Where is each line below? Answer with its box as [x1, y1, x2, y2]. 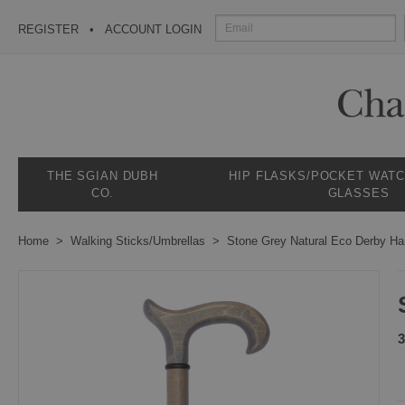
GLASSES [327, 186, 390, 200]
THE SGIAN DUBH [47, 169, 158, 183]
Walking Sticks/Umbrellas [71, 234, 205, 248]
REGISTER [18, 23, 79, 36]
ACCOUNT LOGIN [105, 23, 202, 36]
